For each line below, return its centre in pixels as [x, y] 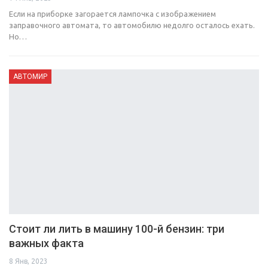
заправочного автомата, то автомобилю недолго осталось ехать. [132, 25]
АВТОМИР [30, 76]
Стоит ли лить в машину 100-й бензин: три [117, 229]
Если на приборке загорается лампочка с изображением [112, 13]
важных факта [46, 243]
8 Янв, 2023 [28, 261]
